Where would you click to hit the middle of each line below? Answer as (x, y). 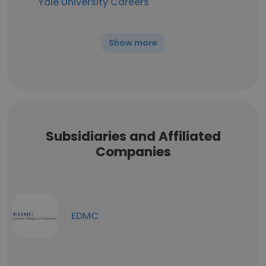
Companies (133, 152)
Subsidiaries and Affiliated (133, 136)
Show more (133, 43)
